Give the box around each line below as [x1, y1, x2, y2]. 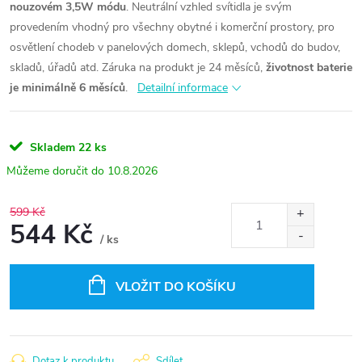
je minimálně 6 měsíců [10, 80, 125, 95]
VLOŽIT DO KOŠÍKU [115, 278, 236, 296]
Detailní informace [137, 80, 228, 95]
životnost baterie [266, 60, 352, 75]
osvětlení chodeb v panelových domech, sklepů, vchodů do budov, [10, 40, 340, 55]
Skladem [27, 140, 75, 155]
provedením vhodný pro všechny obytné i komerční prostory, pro [10, 19, 335, 35]
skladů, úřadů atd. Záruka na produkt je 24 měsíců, [10, 60, 266, 75]
